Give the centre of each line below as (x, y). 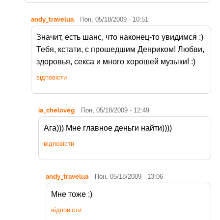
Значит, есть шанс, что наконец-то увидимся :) (120, 37)
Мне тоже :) (72, 194)
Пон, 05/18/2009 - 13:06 (129, 177)
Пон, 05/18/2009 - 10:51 (114, 20)
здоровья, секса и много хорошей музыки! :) (116, 62)
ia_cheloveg (56, 110)
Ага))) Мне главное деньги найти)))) (108, 128)
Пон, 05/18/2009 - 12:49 (115, 110)
